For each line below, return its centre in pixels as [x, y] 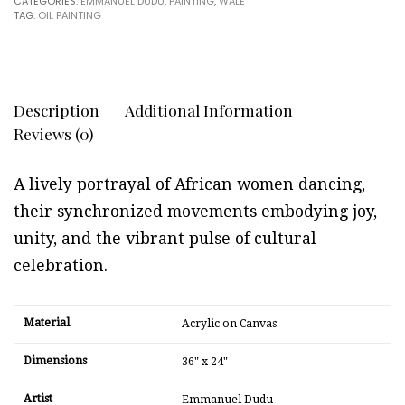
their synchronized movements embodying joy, [195, 212]
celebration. [61, 266]
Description [57, 110]
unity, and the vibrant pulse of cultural [165, 239]
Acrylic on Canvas [229, 324]
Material [46, 323]
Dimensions [55, 361]
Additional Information [209, 110]
